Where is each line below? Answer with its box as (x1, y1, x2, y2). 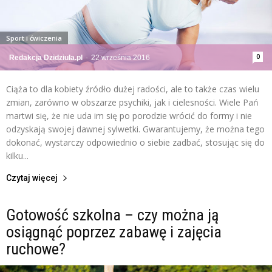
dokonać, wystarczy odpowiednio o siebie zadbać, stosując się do (6, 136, 265, 148)
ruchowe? (6, 239, 66, 258)
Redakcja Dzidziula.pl (9, 53, 83, 62)
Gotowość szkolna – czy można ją (6, 205, 219, 224)
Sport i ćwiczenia (6, 33, 62, 42)
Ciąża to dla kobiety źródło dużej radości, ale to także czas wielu (6, 83, 259, 95)
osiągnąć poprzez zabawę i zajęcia (6, 222, 222, 241)
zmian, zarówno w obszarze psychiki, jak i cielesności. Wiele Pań (6, 96, 259, 108)
